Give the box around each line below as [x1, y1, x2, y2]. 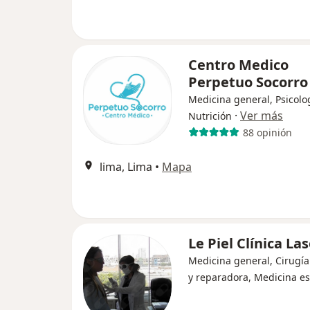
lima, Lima [100, 159, 152, 174]
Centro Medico [188, 55, 289, 74]
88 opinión [242, 125, 292, 139]
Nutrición [188, 109, 232, 122]
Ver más [240, 108, 283, 123]
